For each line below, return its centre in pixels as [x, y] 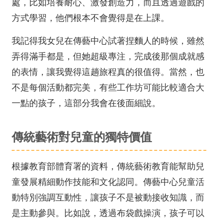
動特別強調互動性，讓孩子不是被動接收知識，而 [108, 198]
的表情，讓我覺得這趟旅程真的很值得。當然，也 [108, 72]
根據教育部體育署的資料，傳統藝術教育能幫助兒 [108, 166]
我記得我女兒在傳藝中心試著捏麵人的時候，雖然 [108, 41]
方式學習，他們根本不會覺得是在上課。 [91, 18]
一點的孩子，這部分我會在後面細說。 [86, 103]
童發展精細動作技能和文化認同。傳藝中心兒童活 [108, 182]
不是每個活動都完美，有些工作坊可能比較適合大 [108, 88]
